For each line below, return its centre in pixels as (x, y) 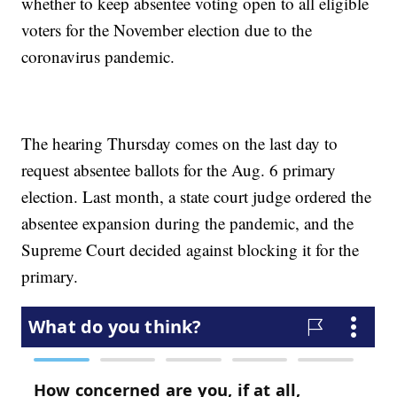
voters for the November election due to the (167, 30)
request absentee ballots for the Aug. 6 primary (179, 170)
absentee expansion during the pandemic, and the (188, 223)
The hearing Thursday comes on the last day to (180, 144)
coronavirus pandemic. (98, 57)
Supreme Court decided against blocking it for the (191, 250)
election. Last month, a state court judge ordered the (197, 197)
